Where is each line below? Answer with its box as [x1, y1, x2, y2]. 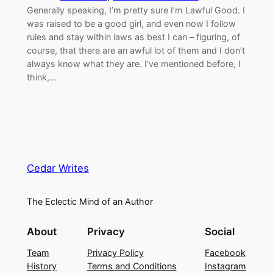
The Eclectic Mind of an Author [26, 196, 153, 207]
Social [205, 225, 235, 238]
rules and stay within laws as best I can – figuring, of [26, 32, 240, 43]
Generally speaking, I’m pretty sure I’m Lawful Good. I [26, 5, 245, 16]
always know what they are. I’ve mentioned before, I [26, 58, 241, 69]
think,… [26, 72, 57, 83]
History [26, 261, 57, 271]
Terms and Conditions [87, 261, 177, 271]
